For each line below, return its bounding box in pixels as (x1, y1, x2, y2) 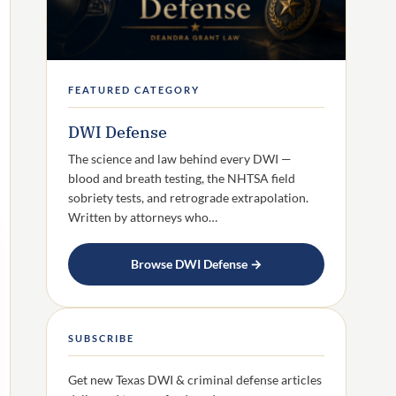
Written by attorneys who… (68, 209, 217, 225)
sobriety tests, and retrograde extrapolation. (68, 190, 308, 206)
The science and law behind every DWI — (68, 151, 292, 167)
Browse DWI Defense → (130, 256, 263, 271)
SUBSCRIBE (68, 332, 135, 344)
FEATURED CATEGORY (68, 84, 201, 96)
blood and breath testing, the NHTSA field (68, 171, 295, 187)
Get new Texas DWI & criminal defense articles (68, 372, 322, 388)
